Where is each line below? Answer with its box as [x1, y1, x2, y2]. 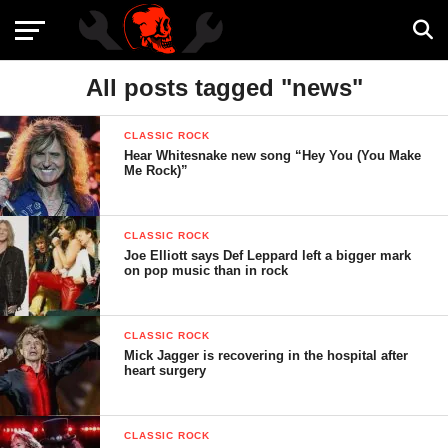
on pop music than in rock [124, 263, 289, 278]
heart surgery [124, 363, 207, 378]
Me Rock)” [124, 163, 189, 178]
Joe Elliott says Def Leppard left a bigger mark [124, 248, 412, 263]
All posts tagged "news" [85, 74, 363, 101]
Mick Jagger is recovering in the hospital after [124, 348, 409, 363]
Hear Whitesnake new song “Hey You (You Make [124, 148, 422, 163]
